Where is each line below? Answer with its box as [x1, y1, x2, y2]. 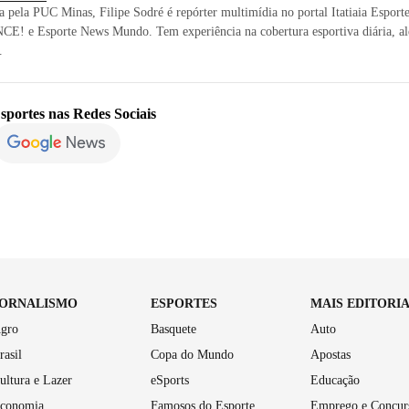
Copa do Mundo [151, 347, 235, 362]
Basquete [151, 321, 197, 336]
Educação [309, 372, 360, 387]
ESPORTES [151, 296, 218, 310]
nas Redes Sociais [45, 105, 156, 121]
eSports [151, 372, 190, 387]
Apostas [309, 347, 351, 362]
